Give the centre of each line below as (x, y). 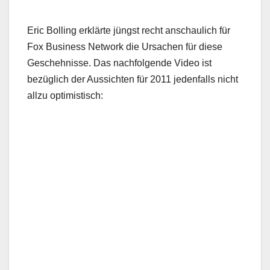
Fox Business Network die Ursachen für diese (125, 47)
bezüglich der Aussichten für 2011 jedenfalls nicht (133, 80)
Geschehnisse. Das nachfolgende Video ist (119, 63)
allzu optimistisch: (65, 96)
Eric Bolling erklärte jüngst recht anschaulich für (129, 31)
